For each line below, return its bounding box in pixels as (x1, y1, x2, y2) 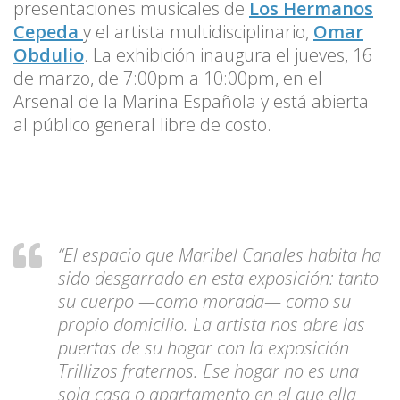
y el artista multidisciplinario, (83, 19, 313, 44)
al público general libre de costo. (13, 112, 271, 137)
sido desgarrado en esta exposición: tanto (58, 265, 379, 290)
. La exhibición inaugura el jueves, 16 (84, 42, 372, 67)
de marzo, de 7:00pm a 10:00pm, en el (13, 65, 322, 90)
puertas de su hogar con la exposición (58, 335, 349, 360)
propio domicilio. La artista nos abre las (58, 312, 365, 337)
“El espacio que (58, 242, 174, 267)
